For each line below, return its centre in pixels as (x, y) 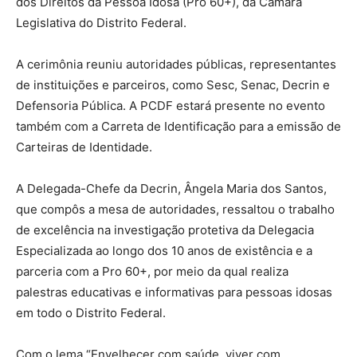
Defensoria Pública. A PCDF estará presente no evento (171, 105)
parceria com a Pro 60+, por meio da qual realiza (152, 271)
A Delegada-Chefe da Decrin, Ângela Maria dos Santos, (171, 188)
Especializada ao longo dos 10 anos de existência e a (164, 250)
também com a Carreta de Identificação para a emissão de (178, 126)
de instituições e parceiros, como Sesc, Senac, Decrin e (173, 84)
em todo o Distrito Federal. (91, 312)
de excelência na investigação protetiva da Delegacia (165, 229)
